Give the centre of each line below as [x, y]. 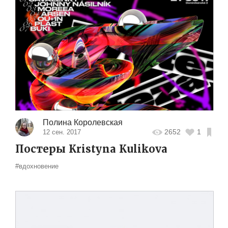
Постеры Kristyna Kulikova [91, 149]
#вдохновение [37, 166]
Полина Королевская [82, 122]
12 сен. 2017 [62, 132]
